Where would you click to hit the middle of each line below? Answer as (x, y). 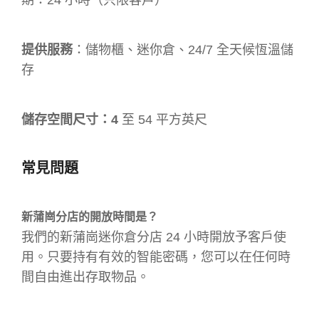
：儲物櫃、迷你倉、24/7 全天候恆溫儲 (183, 49)
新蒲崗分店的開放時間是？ (91, 216)
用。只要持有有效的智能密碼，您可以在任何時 (156, 257)
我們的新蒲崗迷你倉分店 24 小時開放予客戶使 (154, 237)
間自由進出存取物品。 (85, 277)
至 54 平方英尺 (163, 119)
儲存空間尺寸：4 (70, 119)
